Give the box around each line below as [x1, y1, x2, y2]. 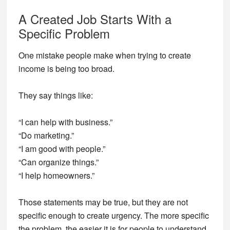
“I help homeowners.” [18, 169, 94, 181]
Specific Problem [18, 24, 110, 42]
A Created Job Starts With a [18, 10, 171, 28]
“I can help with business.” [18, 116, 112, 128]
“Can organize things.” [18, 156, 99, 168]
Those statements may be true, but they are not [18, 196, 188, 208]
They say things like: [18, 89, 93, 101]
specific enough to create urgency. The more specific [18, 209, 209, 221]
